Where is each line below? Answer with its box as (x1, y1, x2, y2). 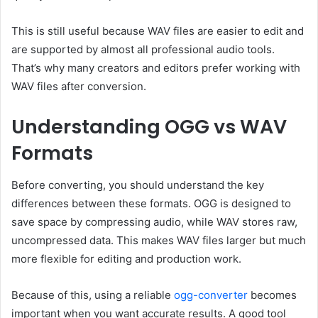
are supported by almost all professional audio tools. (11, 43, 275, 57)
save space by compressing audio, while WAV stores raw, (11, 214, 297, 229)
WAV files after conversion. (11, 79, 146, 94)
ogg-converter (174, 287, 248, 302)
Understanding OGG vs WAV (11, 114, 287, 141)
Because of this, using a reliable (11, 287, 174, 302)
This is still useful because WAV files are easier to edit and (11, 24, 304, 38)
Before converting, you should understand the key (11, 177, 264, 192)
